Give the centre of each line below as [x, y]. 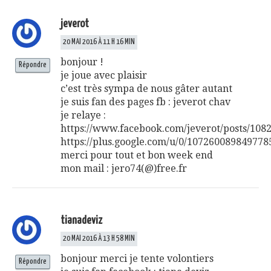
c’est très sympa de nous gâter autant [146, 88]
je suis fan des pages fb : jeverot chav [145, 102]
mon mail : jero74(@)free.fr [124, 168]
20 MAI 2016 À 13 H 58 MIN [99, 238]
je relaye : [83, 115]
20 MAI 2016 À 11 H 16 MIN [99, 42]
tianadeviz [81, 220]
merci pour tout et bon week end [137, 155]
